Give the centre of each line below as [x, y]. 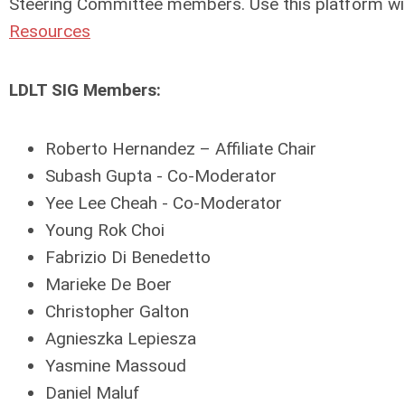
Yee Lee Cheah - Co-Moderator [164, 203]
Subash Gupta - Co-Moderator [161, 176]
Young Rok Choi [105, 230]
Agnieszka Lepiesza [121, 339]
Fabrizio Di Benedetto [128, 257]
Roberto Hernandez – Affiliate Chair [181, 149]
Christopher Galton [117, 311]
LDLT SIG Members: [85, 90]
